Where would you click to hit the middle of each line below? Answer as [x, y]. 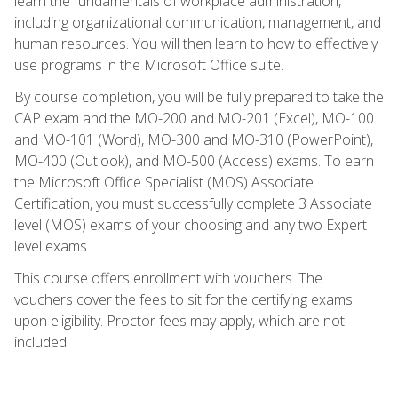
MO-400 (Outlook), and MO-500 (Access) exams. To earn [194, 160]
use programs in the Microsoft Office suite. [149, 64]
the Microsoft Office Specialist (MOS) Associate [164, 182]
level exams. [52, 246]
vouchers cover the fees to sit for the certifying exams [183, 299]
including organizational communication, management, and [198, 22]
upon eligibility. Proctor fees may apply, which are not [179, 320]
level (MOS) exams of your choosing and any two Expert [191, 224]
